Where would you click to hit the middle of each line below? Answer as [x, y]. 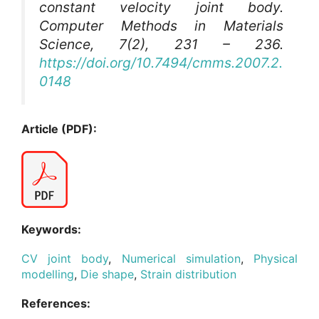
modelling [48, 274]
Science [65, 45]
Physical [276, 258]
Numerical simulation [181, 258]
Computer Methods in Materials [161, 26]
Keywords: [51, 229]
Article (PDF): [59, 129]
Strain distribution [188, 274]
